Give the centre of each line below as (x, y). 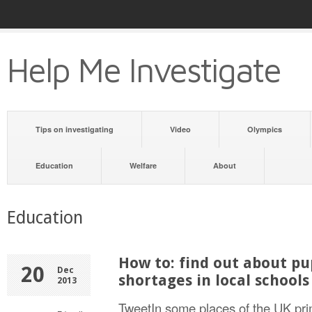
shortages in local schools (214, 280)
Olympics (265, 129)
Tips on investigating (75, 129)
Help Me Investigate (144, 70)
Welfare (143, 165)
